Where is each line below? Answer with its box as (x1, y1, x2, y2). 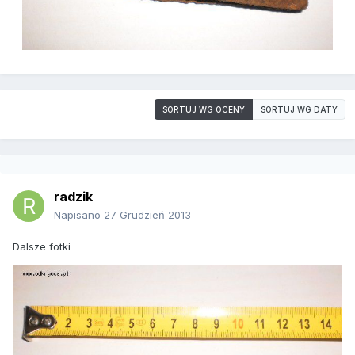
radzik (54, 189, 93, 205)
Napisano (54, 208, 104, 222)
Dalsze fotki (13, 240, 71, 254)
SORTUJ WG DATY (261, 105, 338, 115)
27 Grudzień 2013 (104, 208, 191, 222)
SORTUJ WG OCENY (162, 105, 245, 115)
